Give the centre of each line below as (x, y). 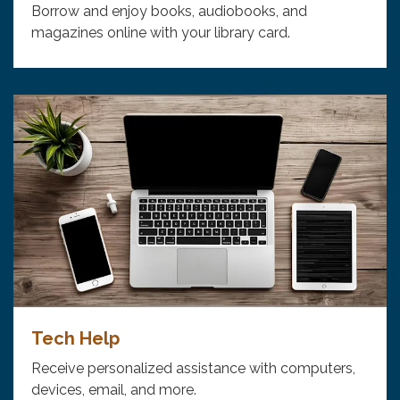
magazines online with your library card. (161, 32)
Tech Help (75, 339)
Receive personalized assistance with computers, (193, 369)
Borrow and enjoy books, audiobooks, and (169, 11)
